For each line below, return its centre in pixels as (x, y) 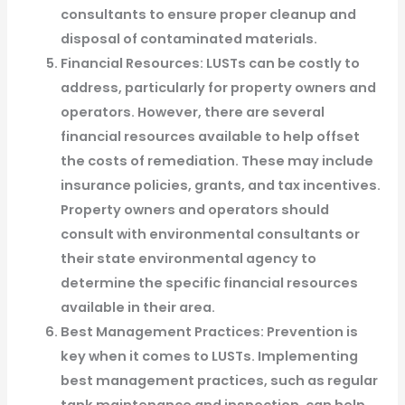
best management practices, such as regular (219, 381)
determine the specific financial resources (209, 283)
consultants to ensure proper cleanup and (208, 15)
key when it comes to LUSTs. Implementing (209, 357)
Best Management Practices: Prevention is (209, 332)
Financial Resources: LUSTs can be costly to (210, 64)
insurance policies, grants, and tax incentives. (220, 186)
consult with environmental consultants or (210, 235)
